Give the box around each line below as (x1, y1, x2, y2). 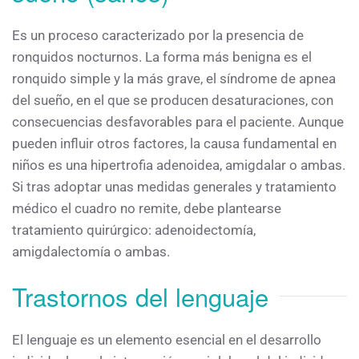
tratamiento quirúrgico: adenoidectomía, (12, 222, 256, 239)
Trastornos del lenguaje (12, 278, 268, 315)
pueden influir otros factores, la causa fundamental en (12, 135, 337, 152)
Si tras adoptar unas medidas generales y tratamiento (12, 179, 337, 196)
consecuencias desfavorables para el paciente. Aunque (12, 114, 344, 131)
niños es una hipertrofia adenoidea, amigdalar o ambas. (12, 157, 345, 174)
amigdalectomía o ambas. (12, 244, 170, 260)
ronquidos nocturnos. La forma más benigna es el (12, 49, 312, 66)
